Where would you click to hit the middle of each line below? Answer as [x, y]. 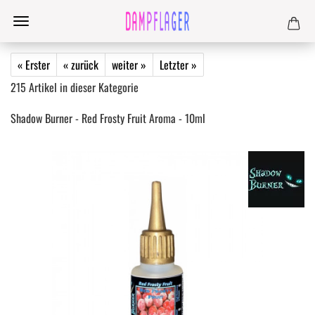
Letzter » [178, 65]
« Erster [34, 65]
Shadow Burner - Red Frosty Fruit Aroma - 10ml [108, 118]
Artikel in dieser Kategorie [82, 87]
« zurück [81, 65]
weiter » [129, 65]
